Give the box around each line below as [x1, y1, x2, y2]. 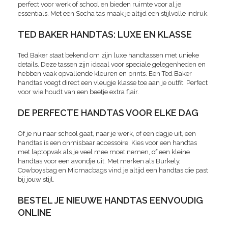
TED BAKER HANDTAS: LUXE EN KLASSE [18, 29, 192, 40]
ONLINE [18, 207, 51, 218]
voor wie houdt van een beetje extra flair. [18, 88, 139, 96]
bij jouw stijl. [18, 176, 54, 184]
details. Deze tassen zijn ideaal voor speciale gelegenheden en [18, 61, 206, 69]
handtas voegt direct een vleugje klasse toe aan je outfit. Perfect [18, 79, 208, 87]
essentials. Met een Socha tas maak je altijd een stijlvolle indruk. [18, 10, 209, 18]
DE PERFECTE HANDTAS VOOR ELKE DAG [18, 107, 198, 119]
